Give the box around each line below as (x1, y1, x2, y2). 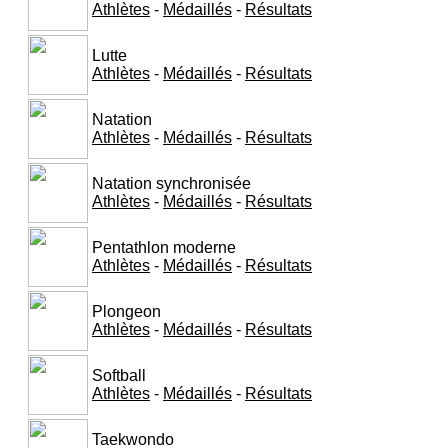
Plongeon (92, 302, 161, 320)
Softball (92, 366, 146, 384)
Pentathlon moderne (92, 238, 236, 256)
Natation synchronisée (92, 174, 251, 192)
